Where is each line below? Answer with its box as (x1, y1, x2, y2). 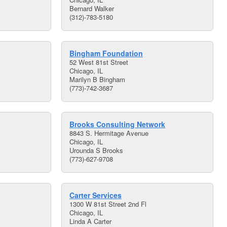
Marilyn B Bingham (69, 74, 125, 84)
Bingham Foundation (69, 48, 143, 58)
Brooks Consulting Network (69, 119, 165, 129)
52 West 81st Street (69, 57, 128, 67)
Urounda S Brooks (69, 145, 123, 155)
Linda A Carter (69, 216, 111, 226)
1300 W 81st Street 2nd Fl (69, 199, 146, 209)
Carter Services (69, 190, 122, 200)
